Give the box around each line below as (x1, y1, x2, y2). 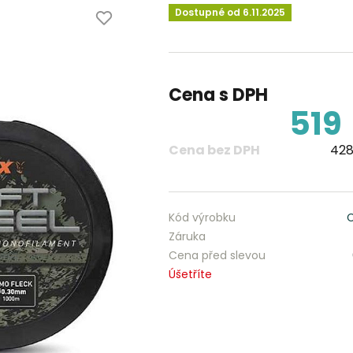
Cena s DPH (168, 83, 268, 107)
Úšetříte (168, 266, 212, 282)
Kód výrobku (168, 210, 236, 225)
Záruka (168, 229, 206, 244)
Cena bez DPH (168, 141, 260, 159)
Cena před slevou (168, 247, 266, 263)
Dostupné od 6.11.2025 (174, 6, 285, 19)
